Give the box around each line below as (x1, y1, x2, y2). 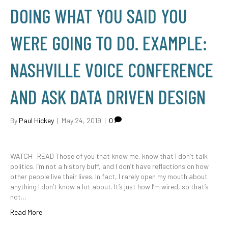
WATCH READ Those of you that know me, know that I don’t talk (10, 152, 208, 160)
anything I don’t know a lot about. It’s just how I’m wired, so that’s (10, 182, 209, 191)
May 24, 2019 (62, 116, 101, 125)
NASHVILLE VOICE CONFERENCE (10, 58, 213, 81)
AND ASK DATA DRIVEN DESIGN (10, 85, 206, 108)
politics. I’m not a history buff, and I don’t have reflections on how (10, 162, 209, 170)
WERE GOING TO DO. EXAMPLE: (10, 31, 207, 54)
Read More (10, 208, 42, 216)
